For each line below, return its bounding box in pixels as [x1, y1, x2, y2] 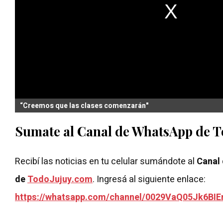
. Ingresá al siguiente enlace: [93, 173, 208, 187]
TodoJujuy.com [27, 173, 93, 187]
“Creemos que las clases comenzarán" [20, 101, 148, 111]
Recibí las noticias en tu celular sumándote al [15, 155, 197, 169]
